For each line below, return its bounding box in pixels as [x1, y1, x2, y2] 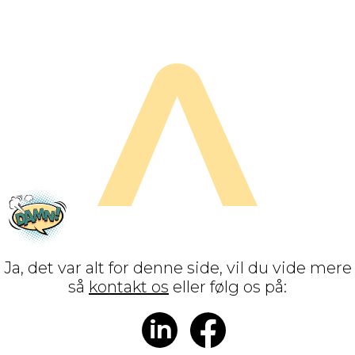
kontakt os [89, 277, 169, 296]
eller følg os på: [169, 277, 287, 296]
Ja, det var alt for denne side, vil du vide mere [3, 258, 352, 277]
